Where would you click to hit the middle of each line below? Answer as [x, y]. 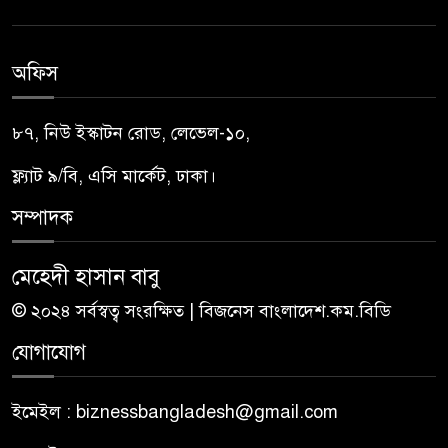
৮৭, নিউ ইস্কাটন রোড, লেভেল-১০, [131, 132]
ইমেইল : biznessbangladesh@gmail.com [175, 411]
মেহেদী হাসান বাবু [86, 276]
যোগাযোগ [49, 352]
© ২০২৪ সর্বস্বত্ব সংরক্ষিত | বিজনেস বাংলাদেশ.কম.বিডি [201, 310]
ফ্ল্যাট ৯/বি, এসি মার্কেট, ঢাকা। [114, 175]
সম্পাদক [42, 217]
